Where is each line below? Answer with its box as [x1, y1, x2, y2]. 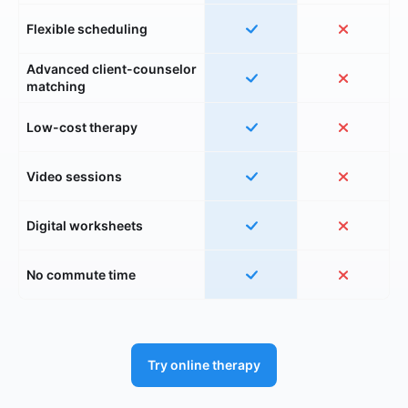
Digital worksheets [26, 217, 143, 233]
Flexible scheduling [26, 20, 148, 36]
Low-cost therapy [26, 118, 138, 135]
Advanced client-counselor [26, 61, 197, 77]
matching [26, 78, 86, 95]
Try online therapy [148, 356, 260, 372]
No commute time [26, 266, 136, 282]
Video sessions [26, 168, 122, 184]
